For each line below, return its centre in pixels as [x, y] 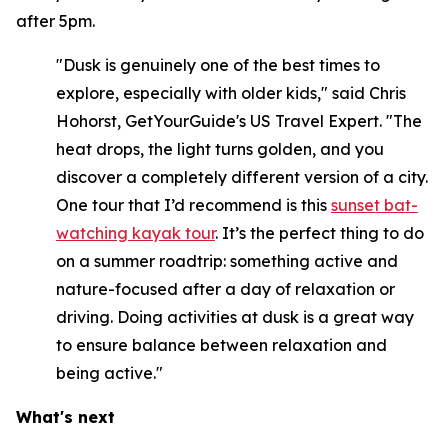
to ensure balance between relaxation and [221, 345]
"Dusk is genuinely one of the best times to [218, 65]
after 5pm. [55, 21]
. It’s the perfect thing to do [319, 233]
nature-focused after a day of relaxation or [225, 289]
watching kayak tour [135, 233]
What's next [65, 417]
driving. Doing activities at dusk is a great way [235, 317]
